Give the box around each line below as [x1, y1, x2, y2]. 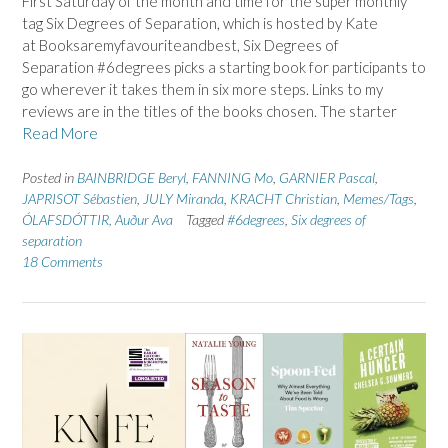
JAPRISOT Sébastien [22, 189, 137, 207]
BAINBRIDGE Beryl [77, 168, 186, 186]
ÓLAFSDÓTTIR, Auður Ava [22, 210, 173, 228]
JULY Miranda [143, 189, 224, 207]
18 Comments [22, 252, 103, 270]
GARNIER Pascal [279, 168, 375, 186]
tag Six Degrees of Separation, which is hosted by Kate [22, 14, 378, 33]
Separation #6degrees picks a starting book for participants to [22, 58, 426, 77]
